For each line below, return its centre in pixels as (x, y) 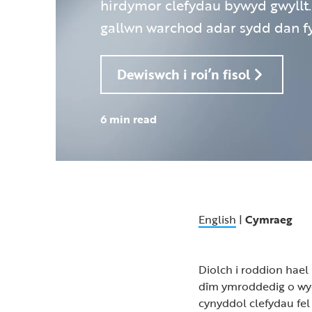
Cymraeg (269, 219)
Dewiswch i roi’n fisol (184, 74)
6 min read (128, 119)
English (218, 219)
